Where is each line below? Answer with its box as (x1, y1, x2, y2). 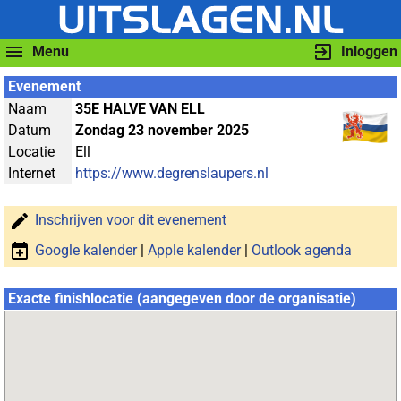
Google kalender (35, 242, 137, 260)
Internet (8, 165, 55, 182)
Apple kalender (148, 242, 241, 260)
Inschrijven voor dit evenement (35, 211, 226, 229)
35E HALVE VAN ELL (75, 100, 205, 117)
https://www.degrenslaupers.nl (75, 165, 269, 182)
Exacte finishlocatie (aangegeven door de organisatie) (8, 290, 356, 307)
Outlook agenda (252, 242, 352, 260)
